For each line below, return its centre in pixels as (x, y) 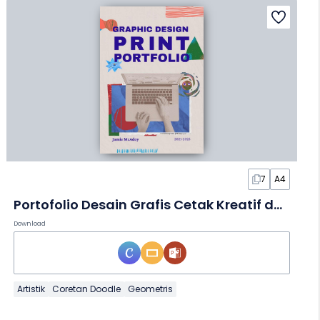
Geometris (151, 289)
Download (30, 224)
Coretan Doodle (87, 289)
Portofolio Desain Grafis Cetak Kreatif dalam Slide (278, 205)
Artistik (31, 289)
